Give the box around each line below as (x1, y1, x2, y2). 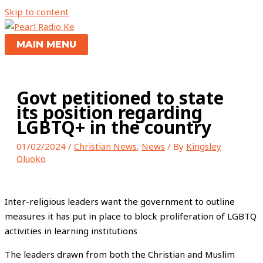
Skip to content (5, 6, 69, 18)
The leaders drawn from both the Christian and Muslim (5, 248, 235, 260)
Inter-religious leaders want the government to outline (5, 195, 235, 207)
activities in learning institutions (5, 225, 142, 237)
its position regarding (16, 100, 203, 124)
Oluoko (16, 153, 46, 164)
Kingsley (186, 140, 221, 152)
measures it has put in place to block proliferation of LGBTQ (5, 210, 257, 222)
